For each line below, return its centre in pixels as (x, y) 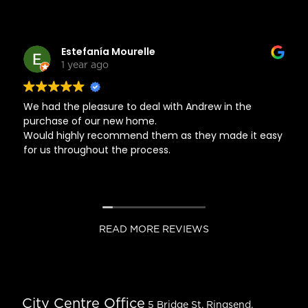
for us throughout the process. (97, 150)
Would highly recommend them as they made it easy (153, 135)
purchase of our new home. (90, 121)
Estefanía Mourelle (108, 52)
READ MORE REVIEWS (154, 229)
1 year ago (85, 66)
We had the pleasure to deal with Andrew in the (137, 106)
